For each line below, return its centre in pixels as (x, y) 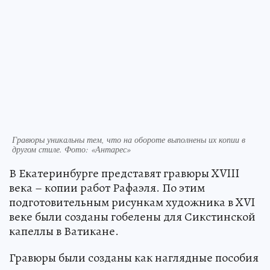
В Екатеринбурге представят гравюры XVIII (124, 174)
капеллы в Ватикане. (64, 231)
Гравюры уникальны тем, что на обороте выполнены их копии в (129, 140)
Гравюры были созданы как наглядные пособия (134, 258)
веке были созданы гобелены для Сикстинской (132, 217)
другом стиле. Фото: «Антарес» (71, 149)
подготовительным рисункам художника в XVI (132, 202)
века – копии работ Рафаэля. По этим (107, 188)
